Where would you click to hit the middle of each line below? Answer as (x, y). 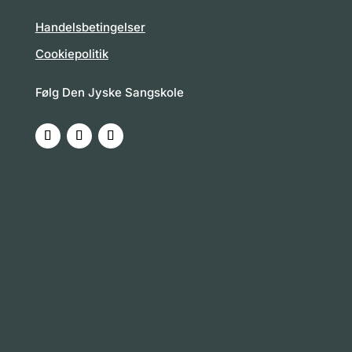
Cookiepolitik (71, 54)
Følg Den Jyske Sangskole (109, 93)
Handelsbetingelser (90, 27)
